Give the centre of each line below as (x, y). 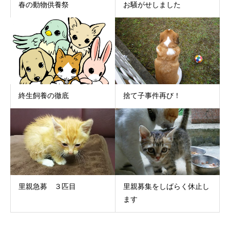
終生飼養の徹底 (44, 96)
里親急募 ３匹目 (47, 186)
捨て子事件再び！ (152, 96)
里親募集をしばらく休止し (166, 186)
